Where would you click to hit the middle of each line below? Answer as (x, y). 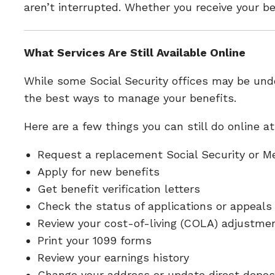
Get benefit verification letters (119, 189)
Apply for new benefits (99, 172)
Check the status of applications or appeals (155, 206)
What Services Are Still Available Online (134, 52)
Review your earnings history (114, 258)
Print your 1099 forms (95, 240)
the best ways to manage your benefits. (130, 98)
